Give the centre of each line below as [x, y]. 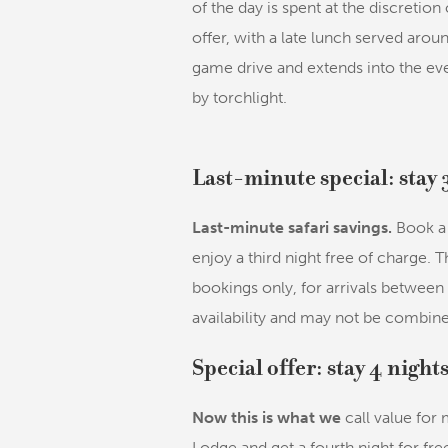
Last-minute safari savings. [292, 227]
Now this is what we [266, 417]
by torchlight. [239, 97]
